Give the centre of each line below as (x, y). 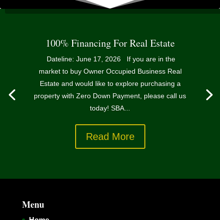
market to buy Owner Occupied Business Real (110, 71)
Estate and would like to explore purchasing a (110, 84)
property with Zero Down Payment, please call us (110, 96)
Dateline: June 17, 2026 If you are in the (110, 59)
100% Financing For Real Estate (110, 43)
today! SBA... (110, 108)
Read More (110, 137)
